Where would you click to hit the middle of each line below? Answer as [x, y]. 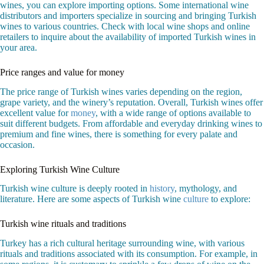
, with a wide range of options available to [173, 113]
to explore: [230, 199]
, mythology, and [206, 189]
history [162, 189]
